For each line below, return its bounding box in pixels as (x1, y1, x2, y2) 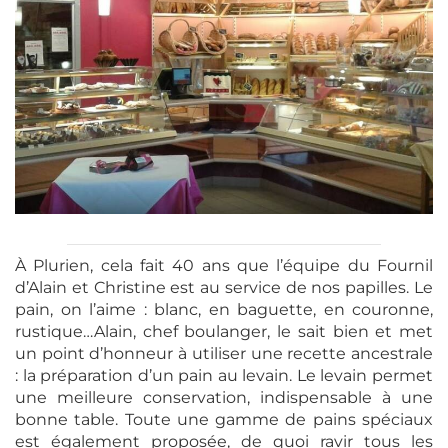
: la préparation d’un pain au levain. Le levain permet (15, 365, 433, 385)
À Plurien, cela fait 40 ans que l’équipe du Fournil (15, 255, 433, 275)
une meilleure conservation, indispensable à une (15, 387, 433, 407)
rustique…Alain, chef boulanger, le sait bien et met (15, 321, 433, 341)
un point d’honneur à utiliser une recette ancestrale (15, 343, 433, 363)
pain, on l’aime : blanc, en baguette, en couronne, (15, 299, 433, 319)
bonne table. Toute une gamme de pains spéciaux (15, 409, 433, 429)
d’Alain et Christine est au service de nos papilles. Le (15, 277, 433, 297)
